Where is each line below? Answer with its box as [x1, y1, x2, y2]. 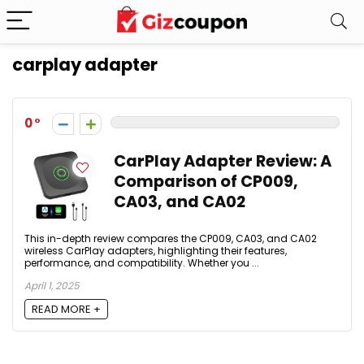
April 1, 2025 [24, 279, 80, 292]
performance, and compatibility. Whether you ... [24, 256, 259, 270]
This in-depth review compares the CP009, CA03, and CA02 [24, 232, 317, 245]
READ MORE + [32, 301, 101, 318]
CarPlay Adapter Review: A [114, 150, 331, 172]
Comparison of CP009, [114, 171, 298, 193]
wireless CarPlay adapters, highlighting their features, [24, 244, 287, 258]
